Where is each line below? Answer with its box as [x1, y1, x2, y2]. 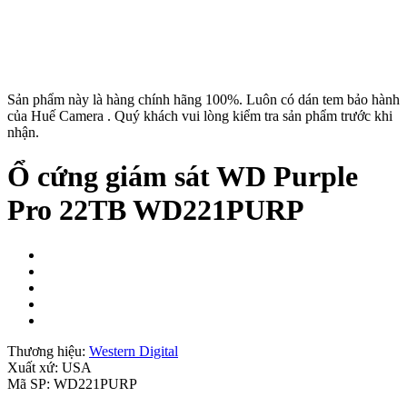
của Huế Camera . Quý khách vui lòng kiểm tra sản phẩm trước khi [7, 108, 392, 124]
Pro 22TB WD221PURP [7, 194, 304, 227]
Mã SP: [7, 375, 54, 392]
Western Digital [89, 342, 178, 359]
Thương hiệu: [7, 342, 89, 359]
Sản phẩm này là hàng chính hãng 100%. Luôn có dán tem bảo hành [7, 92, 400, 107]
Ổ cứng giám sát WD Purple [7, 160, 358, 194]
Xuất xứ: [7, 359, 62, 375]
